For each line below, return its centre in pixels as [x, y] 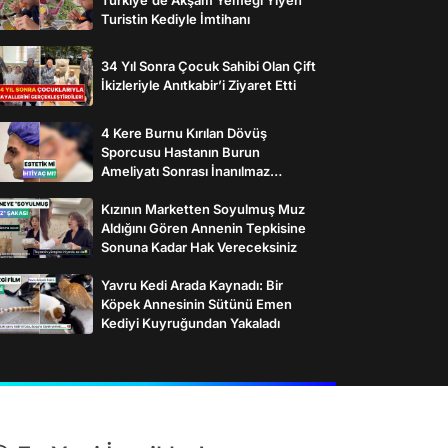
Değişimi [127, 189]
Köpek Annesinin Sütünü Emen [196, 303]
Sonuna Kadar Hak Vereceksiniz [199, 246]
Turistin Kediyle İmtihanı [175, 18]
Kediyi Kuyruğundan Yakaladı [190, 322]
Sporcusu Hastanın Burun [180, 151]
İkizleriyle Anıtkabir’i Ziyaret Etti [198, 85]
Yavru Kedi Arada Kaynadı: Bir [192, 284]
